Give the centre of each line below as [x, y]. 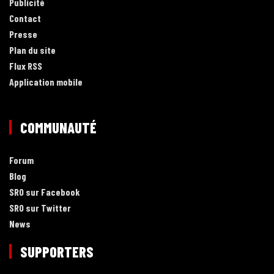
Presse [23, 34]
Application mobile [46, 81]
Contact [25, 18]
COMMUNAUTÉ [58, 127]
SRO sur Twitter [40, 207]
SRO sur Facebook [45, 191]
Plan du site [32, 50]
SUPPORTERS [57, 251]
